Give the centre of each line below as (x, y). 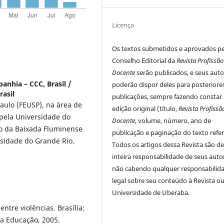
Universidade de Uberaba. (151, 193)
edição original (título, (145, 109)
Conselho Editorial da (144, 61)
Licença (123, 25)
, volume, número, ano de (173, 121)
